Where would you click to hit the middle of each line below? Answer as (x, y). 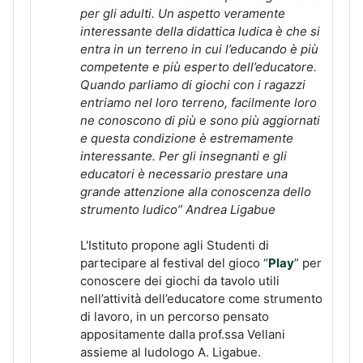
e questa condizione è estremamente (187, 138)
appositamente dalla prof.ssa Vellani (183, 334)
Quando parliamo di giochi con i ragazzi (193, 84)
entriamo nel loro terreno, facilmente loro (199, 102)
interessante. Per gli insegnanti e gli (184, 156)
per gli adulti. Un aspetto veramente (183, 13)
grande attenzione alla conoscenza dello (196, 191)
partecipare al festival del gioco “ (174, 263)
